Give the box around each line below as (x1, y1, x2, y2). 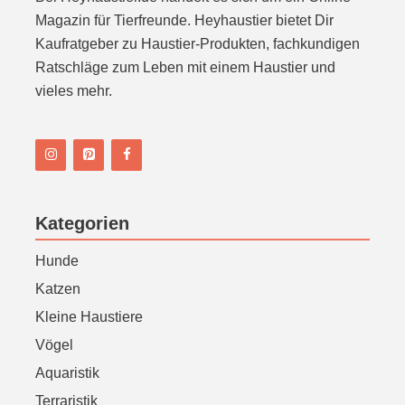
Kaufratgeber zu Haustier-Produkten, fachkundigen (35, 36, 360, 52)
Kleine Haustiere (35, 309, 143, 325)
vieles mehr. (35, 83, 112, 99)
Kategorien (35, 213, 129, 233)
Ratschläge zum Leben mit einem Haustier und (35, 60, 335, 75)
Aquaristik (35, 365, 99, 381)
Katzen (35, 281, 80, 297)
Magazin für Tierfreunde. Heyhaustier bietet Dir (35, 13, 334, 28)
